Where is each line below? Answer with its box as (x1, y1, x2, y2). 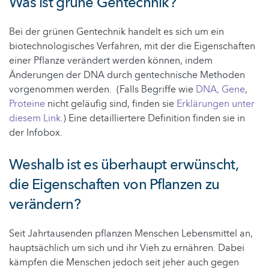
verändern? (9, 194, 80, 214)
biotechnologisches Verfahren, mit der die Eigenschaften (9, 39, 255, 53)
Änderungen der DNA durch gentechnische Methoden (9, 68, 245, 82)
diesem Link (9, 111, 61, 125)
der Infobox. (9, 125, 62, 139)
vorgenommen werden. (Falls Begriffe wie (9, 82, 196, 96)
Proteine (9, 97, 45, 110)
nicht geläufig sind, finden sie (45, 97, 177, 110)
